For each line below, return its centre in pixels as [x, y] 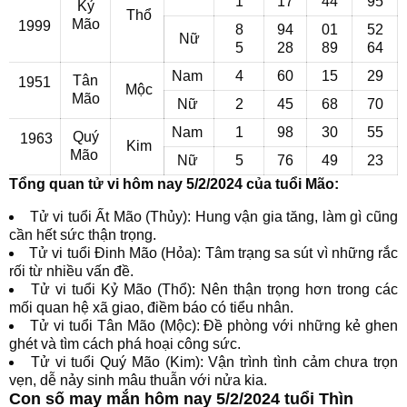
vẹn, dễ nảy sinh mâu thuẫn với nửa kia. [138, 380]
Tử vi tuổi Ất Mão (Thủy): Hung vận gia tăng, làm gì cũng [214, 217]
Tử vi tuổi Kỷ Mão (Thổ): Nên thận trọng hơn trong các [214, 289]
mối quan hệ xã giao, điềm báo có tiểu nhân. [151, 308]
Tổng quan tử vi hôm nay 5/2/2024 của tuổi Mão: [174, 184]
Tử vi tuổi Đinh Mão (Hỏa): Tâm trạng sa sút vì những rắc [214, 253]
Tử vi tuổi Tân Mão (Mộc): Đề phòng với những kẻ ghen [214, 326]
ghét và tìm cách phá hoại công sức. [125, 344]
